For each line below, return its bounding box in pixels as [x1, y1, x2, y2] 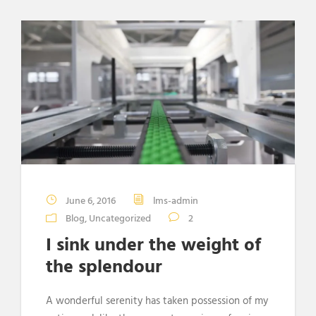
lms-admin [153, 193, 198, 209]
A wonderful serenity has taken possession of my [46, 292, 268, 310]
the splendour [46, 253, 162, 282]
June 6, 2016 [66, 193, 116, 209]
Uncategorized [89, 210, 151, 227]
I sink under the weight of [46, 231, 261, 260]
